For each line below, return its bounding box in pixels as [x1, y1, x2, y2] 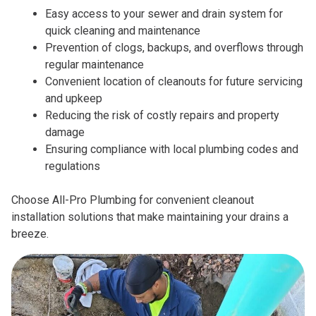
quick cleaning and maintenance [45, 24, 200, 38]
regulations [45, 159, 100, 174]
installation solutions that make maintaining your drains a [11, 210, 288, 224]
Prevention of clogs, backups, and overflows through [45, 41, 303, 55]
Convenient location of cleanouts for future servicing [45, 75, 303, 89]
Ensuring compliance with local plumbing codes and [45, 142, 298, 157]
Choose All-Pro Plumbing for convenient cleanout [11, 193, 254, 207]
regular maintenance [45, 58, 144, 72]
